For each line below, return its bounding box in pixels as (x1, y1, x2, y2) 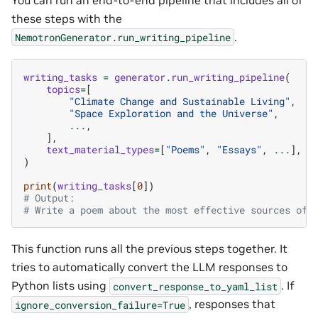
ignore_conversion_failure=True (15, 297, 185, 312)
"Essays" (216, 143, 262, 157)
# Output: (23, 191, 75, 205)
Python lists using (11, 278, 109, 293)
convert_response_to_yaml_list (113, 279, 278, 293)
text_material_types (46, 143, 154, 157)
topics (46, 82, 80, 97)
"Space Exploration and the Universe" (69, 106, 273, 121)
